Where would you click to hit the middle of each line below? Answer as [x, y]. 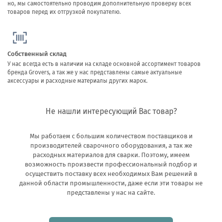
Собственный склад [37, 54]
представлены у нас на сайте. [111, 193]
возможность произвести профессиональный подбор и [111, 165]
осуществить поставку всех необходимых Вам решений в [111, 174]
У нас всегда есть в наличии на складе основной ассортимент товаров [104, 64]
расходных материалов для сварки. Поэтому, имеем [111, 155]
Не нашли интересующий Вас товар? [111, 111]
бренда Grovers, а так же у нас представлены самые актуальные [95, 72]
